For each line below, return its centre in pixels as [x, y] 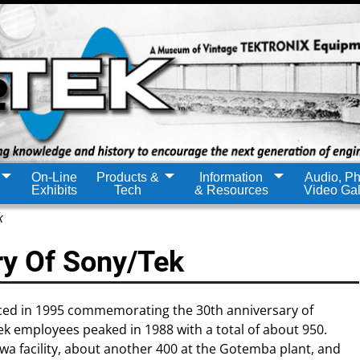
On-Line [54, 177]
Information [231, 177]
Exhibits [54, 190]
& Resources [231, 190]
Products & [127, 177]
